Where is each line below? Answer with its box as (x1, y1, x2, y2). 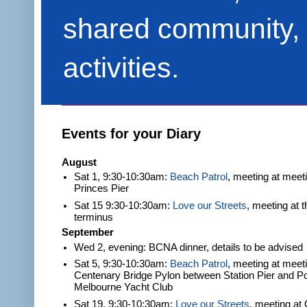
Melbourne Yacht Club (74, 282, 173, 293)
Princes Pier (74, 183, 130, 195)
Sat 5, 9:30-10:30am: (74, 258, 171, 270)
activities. (63, 51, 179, 84)
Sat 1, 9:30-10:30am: (74, 171, 171, 183)
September (62, 227, 114, 238)
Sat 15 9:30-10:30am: (74, 199, 173, 211)
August (62, 156, 97, 168)
